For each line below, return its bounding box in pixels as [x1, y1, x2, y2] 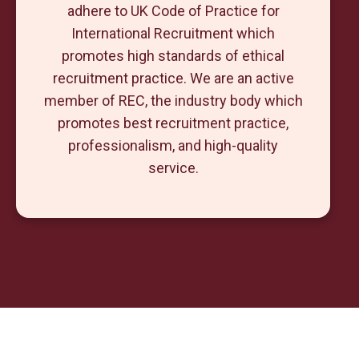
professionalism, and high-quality [68, 137, 278, 154]
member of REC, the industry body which [43, 92, 303, 109]
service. [147, 159, 199, 176]
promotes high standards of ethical [62, 47, 284, 64]
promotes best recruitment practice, [58, 115, 288, 131]
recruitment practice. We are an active [52, 70, 294, 87]
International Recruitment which [71, 25, 275, 42]
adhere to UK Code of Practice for [67, 2, 280, 19]
